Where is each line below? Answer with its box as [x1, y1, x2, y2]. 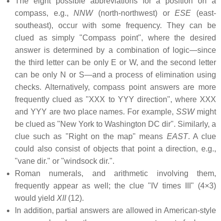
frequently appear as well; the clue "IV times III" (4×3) [15, 182, 216, 190]
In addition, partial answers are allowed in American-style [15, 206, 216, 215]
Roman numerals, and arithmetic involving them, [15, 169, 216, 178]
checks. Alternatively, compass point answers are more [15, 83, 216, 92]
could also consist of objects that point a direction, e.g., [15, 145, 216, 153]
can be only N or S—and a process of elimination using [15, 71, 216, 79]
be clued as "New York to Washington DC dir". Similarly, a [15, 120, 216, 129]
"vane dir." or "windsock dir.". [15, 157, 114, 166]
